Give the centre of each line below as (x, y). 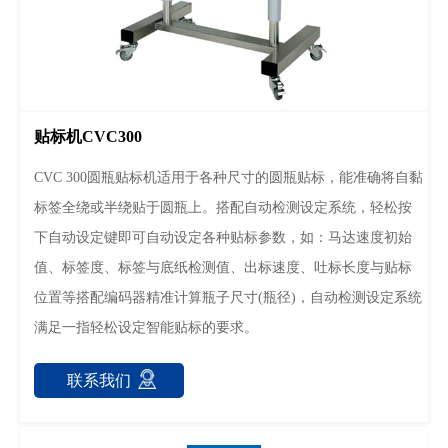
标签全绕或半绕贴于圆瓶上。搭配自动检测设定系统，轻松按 (222, 208)
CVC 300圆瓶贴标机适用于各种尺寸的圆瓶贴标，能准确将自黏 (228, 178)
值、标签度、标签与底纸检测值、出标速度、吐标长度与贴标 (222, 268)
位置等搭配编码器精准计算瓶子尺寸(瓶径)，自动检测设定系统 (227, 298)
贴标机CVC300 (87, 137)
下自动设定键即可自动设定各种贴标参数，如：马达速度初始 (222, 238)
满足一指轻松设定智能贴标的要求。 (145, 328)
